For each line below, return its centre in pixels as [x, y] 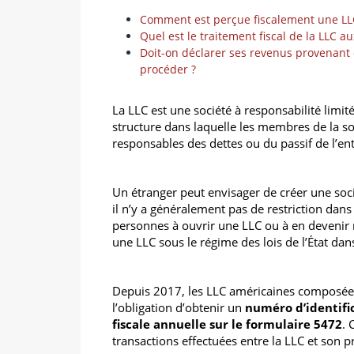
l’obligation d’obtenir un [179, 307]
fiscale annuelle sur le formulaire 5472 [227, 324]
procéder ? [171, 69]
